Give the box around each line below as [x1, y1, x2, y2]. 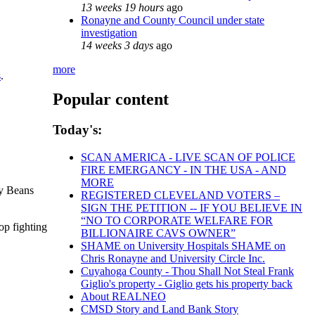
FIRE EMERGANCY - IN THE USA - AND [81, 164, 286, 176]
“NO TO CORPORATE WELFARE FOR [81, 214, 273, 227]
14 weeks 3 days [81, 39, 153, 51]
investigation [81, 26, 137, 39]
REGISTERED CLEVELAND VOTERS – [81, 189, 280, 202]
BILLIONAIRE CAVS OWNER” [81, 227, 236, 240]
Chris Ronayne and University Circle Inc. [81, 252, 265, 265]
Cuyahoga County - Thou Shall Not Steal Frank [81, 265, 294, 278]
